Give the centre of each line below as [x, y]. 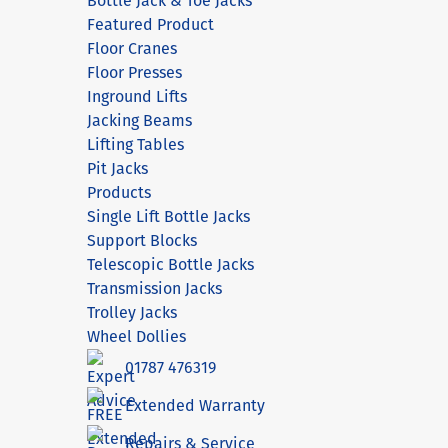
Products [119, 193]
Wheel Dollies [136, 337]
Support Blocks [142, 241]
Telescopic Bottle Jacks [170, 265]
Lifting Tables [135, 145]
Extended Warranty [195, 405]
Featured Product [150, 25]
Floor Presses [134, 73]
